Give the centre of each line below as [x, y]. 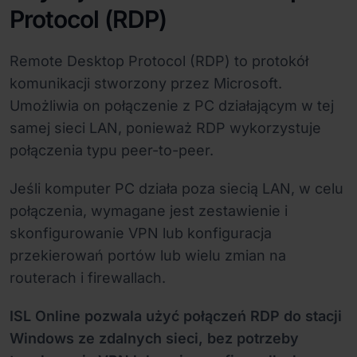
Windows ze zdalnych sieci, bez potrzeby [154, 339]
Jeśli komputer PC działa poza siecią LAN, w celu [177, 189]
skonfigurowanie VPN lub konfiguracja [141, 233]
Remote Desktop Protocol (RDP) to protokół [159, 61]
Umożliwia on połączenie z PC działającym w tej [172, 106]
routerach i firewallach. [88, 278]
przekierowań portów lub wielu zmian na [148, 256]
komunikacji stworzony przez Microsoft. [146, 84]
